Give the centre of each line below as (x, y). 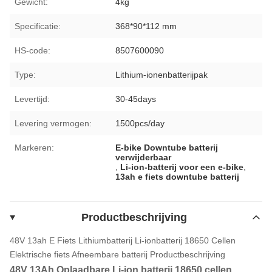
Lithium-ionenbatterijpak (162, 74)
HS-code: (32, 50)
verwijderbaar (144, 157)
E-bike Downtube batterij (167, 147)
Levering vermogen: (53, 123)
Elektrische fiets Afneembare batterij (79, 254)
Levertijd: (32, 99)
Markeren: (34, 147)
